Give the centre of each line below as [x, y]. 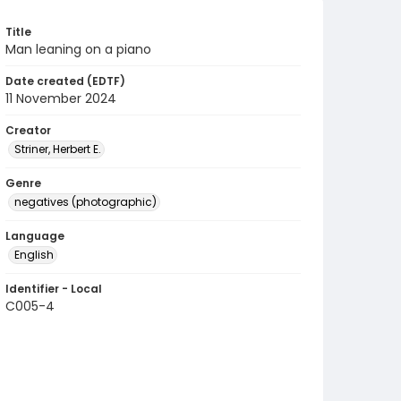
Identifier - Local [54, 289]
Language [35, 236]
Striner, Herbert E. [58, 149]
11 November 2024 [61, 98]
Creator [28, 130]
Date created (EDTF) [65, 81]
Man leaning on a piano [78, 49]
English [34, 255]
